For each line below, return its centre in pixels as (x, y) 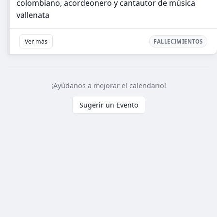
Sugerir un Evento (108, 105)
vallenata (33, 15)
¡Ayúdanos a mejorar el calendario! (108, 85)
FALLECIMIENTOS (178, 41)
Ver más (36, 41)
